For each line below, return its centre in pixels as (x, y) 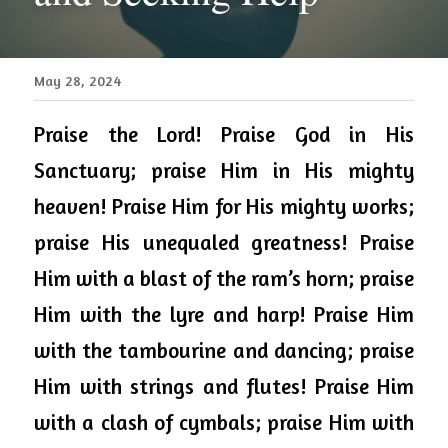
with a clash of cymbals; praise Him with (224, 422)
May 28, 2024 (77, 80)
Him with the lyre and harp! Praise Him (224, 314)
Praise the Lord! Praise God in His (224, 134)
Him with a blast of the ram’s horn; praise (224, 278)
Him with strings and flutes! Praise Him (224, 386)
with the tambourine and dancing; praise (224, 350)
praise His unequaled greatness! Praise (224, 242)
